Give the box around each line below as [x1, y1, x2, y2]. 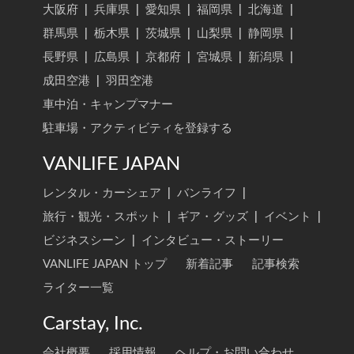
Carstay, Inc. [43, 314, 143, 333]
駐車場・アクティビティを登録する [43, 122, 232, 134]
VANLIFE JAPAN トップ [43, 258, 167, 270]
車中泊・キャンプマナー [43, 98, 173, 111]
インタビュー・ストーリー [141, 234, 284, 247]
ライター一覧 [43, 281, 114, 294]
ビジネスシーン [43, 234, 126, 247]
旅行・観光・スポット [43, 210, 161, 223]
